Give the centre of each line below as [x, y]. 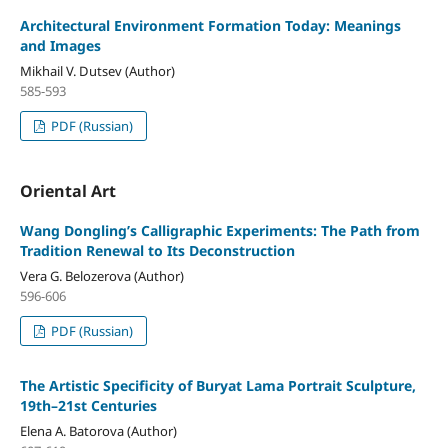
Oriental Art [67, 191]
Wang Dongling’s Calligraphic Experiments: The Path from [219, 231]
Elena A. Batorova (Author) [98, 431]
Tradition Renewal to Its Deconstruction [157, 251]
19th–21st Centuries [88, 406]
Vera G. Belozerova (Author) [101, 276]
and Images [60, 46]
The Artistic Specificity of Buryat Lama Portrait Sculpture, [217, 386]
